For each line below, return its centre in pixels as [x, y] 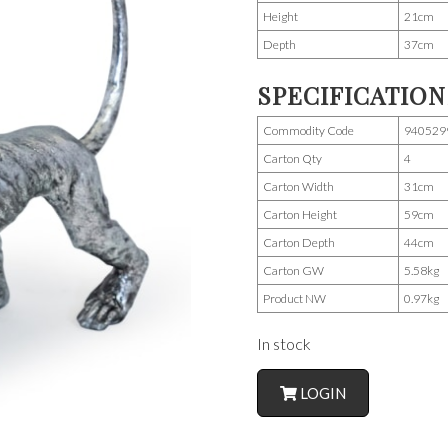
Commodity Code [308, 130]
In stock [284, 343]
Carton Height [300, 214]
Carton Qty [292, 158]
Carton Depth [299, 242]
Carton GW [293, 270]
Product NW [294, 298]
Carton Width [298, 186]
